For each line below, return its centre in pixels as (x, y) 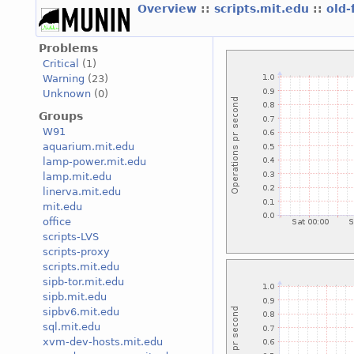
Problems (68, 48)
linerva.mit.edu (82, 192)
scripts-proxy (76, 252)
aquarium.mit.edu (88, 147)
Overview (169, 9)
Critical (61, 64)
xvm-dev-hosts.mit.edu (103, 342)
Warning (64, 79)
